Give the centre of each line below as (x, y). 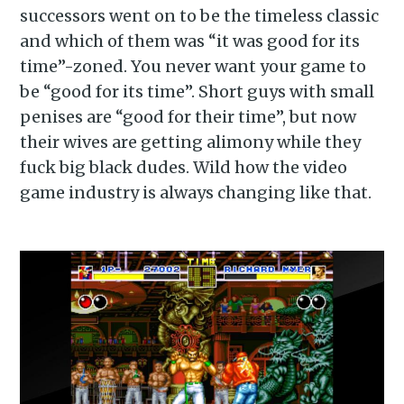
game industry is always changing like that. (196, 193)
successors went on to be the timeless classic (200, 16)
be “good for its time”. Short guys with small (197, 92)
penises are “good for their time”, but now (188, 117)
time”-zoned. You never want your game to (193, 67)
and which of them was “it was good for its (190, 41)
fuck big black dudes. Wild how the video (184, 168)
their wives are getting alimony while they (191, 142)
